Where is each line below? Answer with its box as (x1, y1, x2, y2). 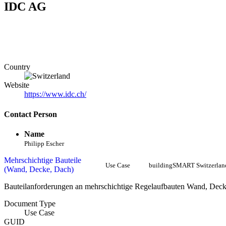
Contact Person (4, 109, 57, 119)
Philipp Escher (24, 139, 64, 147)
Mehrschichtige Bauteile (4, 155, 81, 164)
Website (4, 81, 29, 90)
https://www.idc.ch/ (24, 90, 86, 99)
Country (4, 63, 30, 72)
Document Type (4, 199, 55, 208)
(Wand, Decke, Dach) (4, 164, 74, 174)
